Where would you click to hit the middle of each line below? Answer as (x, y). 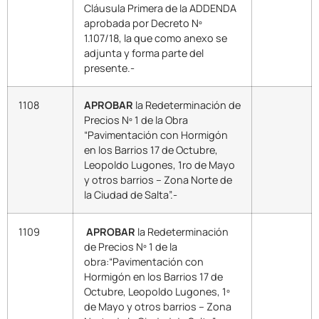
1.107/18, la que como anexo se (156, 38)
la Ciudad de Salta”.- (131, 195)
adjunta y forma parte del (144, 53)
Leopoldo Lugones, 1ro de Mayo (159, 165)
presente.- (109, 68)
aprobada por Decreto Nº (143, 23)
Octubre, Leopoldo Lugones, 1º (157, 292)
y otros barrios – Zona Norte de (158, 180)
